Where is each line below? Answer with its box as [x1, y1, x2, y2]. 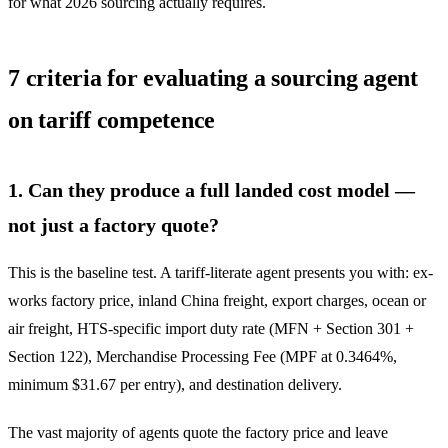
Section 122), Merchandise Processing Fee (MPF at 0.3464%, [8, 347, 397, 365]
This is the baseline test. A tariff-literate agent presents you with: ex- [8, 263, 433, 281]
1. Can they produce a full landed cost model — [8, 178, 415, 201]
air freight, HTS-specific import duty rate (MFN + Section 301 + [8, 319, 414, 337]
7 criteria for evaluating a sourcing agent [8, 64, 418, 91]
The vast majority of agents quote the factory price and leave [8, 423, 388, 441]
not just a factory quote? [8, 213, 219, 236]
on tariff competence [8, 106, 216, 133]
